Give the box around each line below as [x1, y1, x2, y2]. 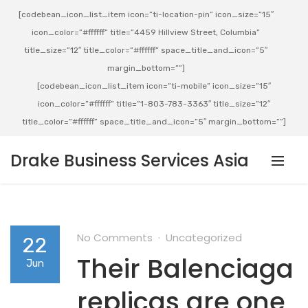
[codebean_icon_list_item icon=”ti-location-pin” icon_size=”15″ [18, 10, 274, 19]
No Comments [77, 230, 153, 245]
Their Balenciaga [77, 251, 294, 287]
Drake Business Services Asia [10, 149, 249, 172]
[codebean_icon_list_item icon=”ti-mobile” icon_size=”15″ [37, 81, 271, 91]
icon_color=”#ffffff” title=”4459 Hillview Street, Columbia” [32, 27, 260, 37]
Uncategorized [166, 230, 242, 245]
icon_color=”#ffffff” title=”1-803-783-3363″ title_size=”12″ [38, 99, 270, 109]
